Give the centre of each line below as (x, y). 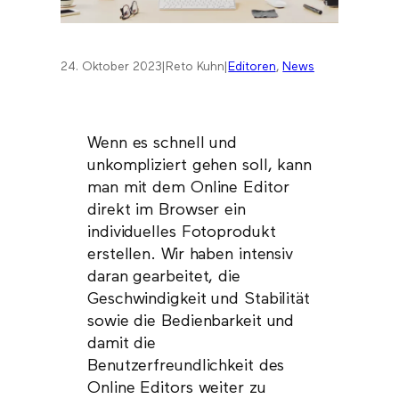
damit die (122, 344)
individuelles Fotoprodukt (182, 233)
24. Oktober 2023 (111, 67)
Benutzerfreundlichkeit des (186, 366)
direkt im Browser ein (167, 211)
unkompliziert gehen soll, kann (199, 166)
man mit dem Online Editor (188, 188)
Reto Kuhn (195, 67)
